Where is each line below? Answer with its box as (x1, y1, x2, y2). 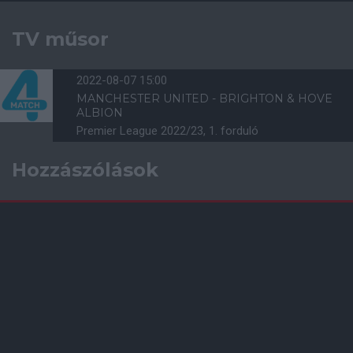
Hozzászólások (12, 158, 158, 181)
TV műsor (12, 28, 109, 50)
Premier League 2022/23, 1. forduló (76, 124, 259, 138)
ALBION (76, 106, 124, 120)
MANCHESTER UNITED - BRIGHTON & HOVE (76, 91, 333, 106)
